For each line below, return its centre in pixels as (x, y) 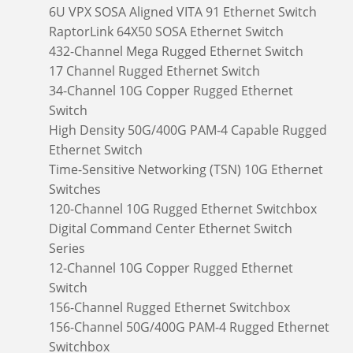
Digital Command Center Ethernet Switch (171, 228)
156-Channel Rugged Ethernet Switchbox (169, 307)
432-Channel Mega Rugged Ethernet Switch (176, 51)
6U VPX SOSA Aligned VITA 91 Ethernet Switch (183, 11)
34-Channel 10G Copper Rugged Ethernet (171, 90)
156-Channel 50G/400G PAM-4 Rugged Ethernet (189, 327)
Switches (75, 189)
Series (67, 248)
